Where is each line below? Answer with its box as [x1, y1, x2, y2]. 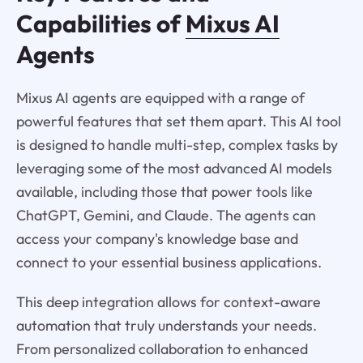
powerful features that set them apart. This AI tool [15, 111, 341, 130]
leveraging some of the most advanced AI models [15, 158, 332, 177]
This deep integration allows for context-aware [15, 292, 321, 311]
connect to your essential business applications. [15, 252, 322, 271]
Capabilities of [15, 7, 186, 39]
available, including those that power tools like [15, 181, 313, 201]
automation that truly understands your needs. [15, 315, 317, 335]
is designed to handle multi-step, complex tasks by [15, 135, 338, 154]
